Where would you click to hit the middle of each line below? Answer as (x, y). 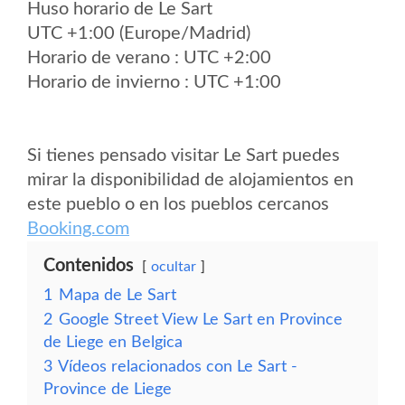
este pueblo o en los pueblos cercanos (178, 204)
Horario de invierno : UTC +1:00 (154, 82)
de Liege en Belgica (113, 342)
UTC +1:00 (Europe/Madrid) (139, 33)
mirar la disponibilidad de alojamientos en (190, 180)
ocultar (174, 267)
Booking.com (78, 229)
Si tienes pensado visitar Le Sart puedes (184, 155)
